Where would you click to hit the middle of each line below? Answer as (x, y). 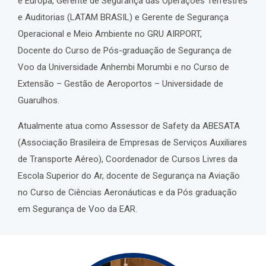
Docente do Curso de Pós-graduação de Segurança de (125, 51)
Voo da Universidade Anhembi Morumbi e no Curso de (123, 67)
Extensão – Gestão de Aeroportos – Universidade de (121, 84)
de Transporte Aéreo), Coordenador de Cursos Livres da (128, 159)
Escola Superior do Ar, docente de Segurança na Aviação (129, 176)
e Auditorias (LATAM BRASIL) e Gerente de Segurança (123, 18)
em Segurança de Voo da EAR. (77, 209)
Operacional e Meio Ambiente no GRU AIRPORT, (110, 34)
